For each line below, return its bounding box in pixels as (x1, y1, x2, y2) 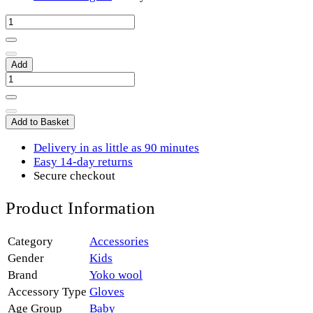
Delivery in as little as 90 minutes (34, 141, 199, 155)
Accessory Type (8, 285, 87, 299)
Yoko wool (89, 268, 143, 282)
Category (8, 235, 53, 249)
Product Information (6, 198, 156, 218)
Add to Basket (11, 117, 69, 128)
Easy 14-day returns (34, 155, 133, 169)
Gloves (89, 285, 124, 299)
